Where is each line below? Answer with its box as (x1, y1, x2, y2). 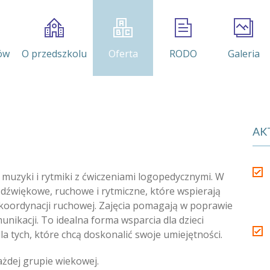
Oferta (108, 47, 138, 60)
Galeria (227, 47, 260, 60)
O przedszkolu (22, 47, 87, 60)
